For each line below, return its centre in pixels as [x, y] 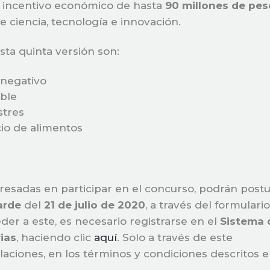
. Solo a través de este [175, 237]
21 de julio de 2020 [95, 205]
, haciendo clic [55, 237]
